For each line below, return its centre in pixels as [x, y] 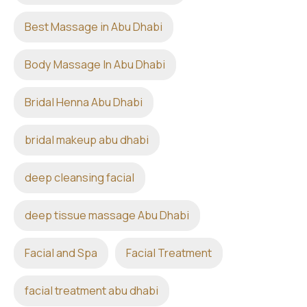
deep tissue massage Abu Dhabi [107, 215]
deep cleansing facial [79, 177]
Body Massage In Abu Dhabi [95, 64]
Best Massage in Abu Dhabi [94, 27]
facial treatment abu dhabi [91, 291]
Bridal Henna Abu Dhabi [84, 102]
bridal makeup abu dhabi [87, 140]
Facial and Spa [61, 253]
